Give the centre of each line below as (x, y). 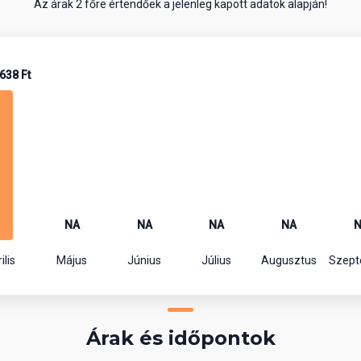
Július (217, 261)
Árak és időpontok (180, 338)
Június (145, 261)
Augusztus (288, 261)
